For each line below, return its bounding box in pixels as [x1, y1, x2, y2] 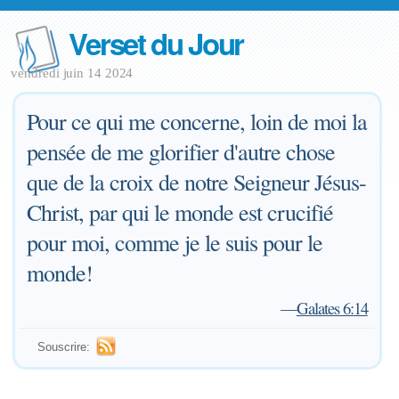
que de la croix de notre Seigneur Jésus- [27, 167, 367, 197]
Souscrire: [37, 340, 91, 354]
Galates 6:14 [296, 297, 368, 319]
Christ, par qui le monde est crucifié [27, 197, 334, 227]
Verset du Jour [69, 22, 244, 64]
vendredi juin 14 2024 [11, 66, 134, 80]
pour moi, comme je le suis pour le [27, 227, 323, 257]
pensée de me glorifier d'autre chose [27, 136, 336, 167]
